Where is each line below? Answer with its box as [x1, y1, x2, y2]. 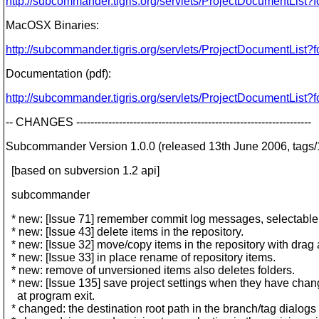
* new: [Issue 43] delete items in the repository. [6, 226, 244, 238]
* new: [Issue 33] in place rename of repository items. [6, 251, 276, 263]
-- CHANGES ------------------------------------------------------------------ [6, 116, 311, 128]
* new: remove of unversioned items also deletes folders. [6, 264, 295, 276]
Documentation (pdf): [6, 68, 111, 80]
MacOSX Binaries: [6, 19, 99, 31]
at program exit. [6, 290, 95, 302]
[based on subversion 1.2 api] [6, 164, 159, 177]
